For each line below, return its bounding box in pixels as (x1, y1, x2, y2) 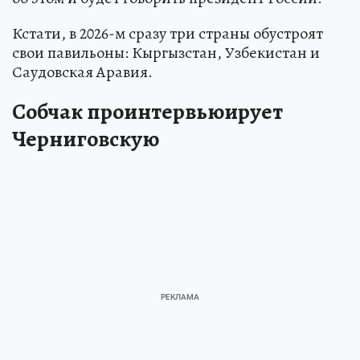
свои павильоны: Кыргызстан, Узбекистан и (12, 41, 320, 63)
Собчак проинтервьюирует (12, 96, 283, 127)
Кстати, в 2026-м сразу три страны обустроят (12, 22, 323, 44)
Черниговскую (12, 123, 159, 154)
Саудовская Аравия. (12, 60, 153, 83)
